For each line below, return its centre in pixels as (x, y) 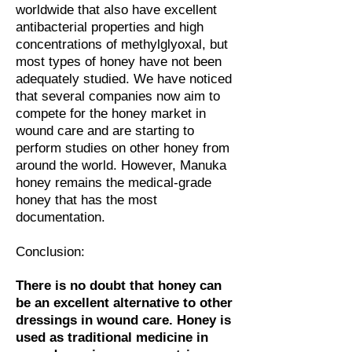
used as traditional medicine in (112, 337)
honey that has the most (86, 200)
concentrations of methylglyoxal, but (122, 44)
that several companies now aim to (118, 96)
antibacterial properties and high (110, 27)
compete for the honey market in (111, 114)
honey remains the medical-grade (114, 183)
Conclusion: (50, 252)
